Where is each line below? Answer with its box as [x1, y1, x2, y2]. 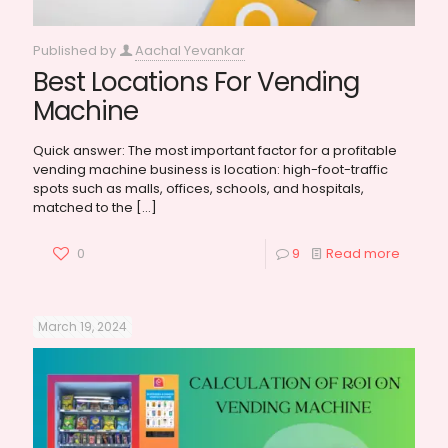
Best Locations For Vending [33, 64, 359, 101]
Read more [326, 244, 400, 264]
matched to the [33, 198, 133, 218]
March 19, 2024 [38, 318, 127, 336]
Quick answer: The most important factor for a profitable [33, 141, 397, 161]
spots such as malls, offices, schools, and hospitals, [33, 179, 364, 199]
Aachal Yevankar [135, 41, 245, 61]
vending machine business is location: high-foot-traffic [33, 160, 388, 180]
